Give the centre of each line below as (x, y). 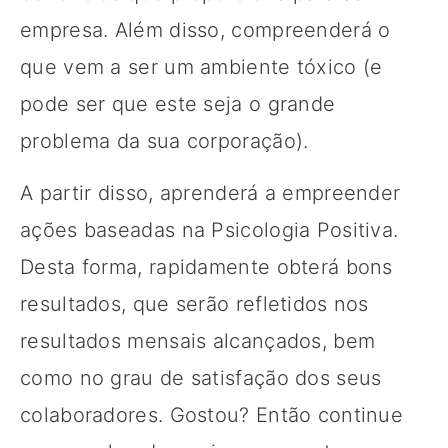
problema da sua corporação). (164, 140)
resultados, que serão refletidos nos (194, 303)
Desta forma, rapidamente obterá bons (206, 266)
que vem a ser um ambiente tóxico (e (201, 66)
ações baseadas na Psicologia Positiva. (209, 229)
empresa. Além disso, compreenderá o (205, 29)
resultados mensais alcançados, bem (198, 340)
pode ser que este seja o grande (178, 103)
